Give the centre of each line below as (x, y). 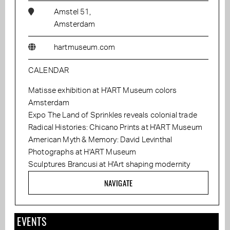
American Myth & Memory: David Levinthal (100, 140)
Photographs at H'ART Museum (82, 152)
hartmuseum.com (85, 48)
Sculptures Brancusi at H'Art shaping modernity (109, 165)
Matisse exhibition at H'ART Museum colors (103, 91)
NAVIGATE (118, 183)
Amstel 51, (73, 12)
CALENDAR (49, 71)
